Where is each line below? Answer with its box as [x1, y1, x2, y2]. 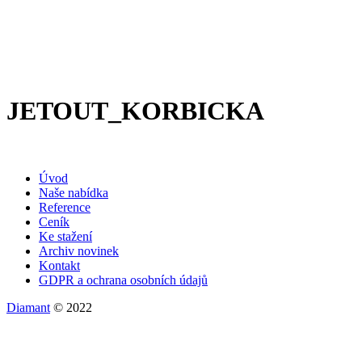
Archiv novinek [39, 243, 119, 258]
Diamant [6, 300, 50, 314]
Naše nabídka [39, 185, 108, 200]
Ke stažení [39, 229, 92, 243]
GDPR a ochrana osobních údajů [39, 272, 208, 287]
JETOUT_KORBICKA [6, 96, 264, 126]
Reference [39, 200, 90, 214]
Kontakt [39, 258, 80, 272]
